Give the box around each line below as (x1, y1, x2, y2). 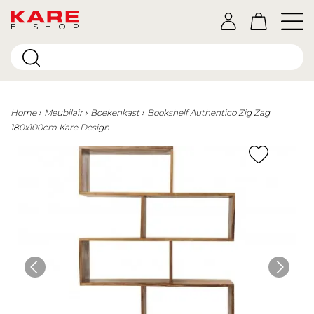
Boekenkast (90, 107, 139, 118)
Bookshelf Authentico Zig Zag (147, 107, 270, 118)
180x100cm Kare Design (11, 122, 109, 132)
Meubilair (44, 107, 83, 118)
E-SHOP (11, 21, 80, 32)
